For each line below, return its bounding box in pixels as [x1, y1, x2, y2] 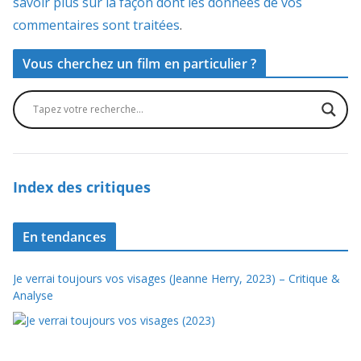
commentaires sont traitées [13, 15, 180, 34]
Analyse [13, 287, 53, 303]
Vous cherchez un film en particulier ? [23, 54, 257, 73]
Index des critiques [13, 176, 151, 197]
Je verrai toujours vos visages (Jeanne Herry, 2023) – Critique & [13, 270, 340, 286]
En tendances [23, 227, 106, 246]
